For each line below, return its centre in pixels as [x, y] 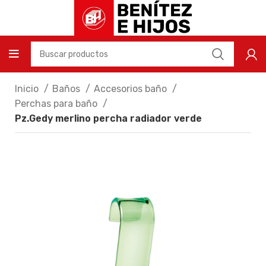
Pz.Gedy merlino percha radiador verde [108, 118]
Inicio [28, 89]
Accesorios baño [132, 89]
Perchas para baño [57, 104]
